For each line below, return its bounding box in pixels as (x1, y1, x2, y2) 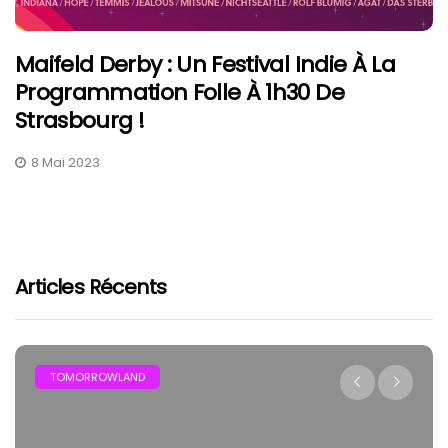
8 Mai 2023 (31, 153, 100, 173)
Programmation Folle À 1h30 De (15, 77, 344, 109)
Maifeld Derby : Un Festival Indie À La (15, 49, 395, 81)
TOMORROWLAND (50, 369, 145, 386)
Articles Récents (15, 273, 167, 302)
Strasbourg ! (15, 105, 145, 137)
